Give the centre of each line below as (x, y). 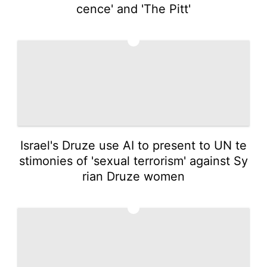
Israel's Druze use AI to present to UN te (133, 145)
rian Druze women (133, 176)
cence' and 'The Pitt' (133, 9)
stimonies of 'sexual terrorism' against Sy (133, 161)
